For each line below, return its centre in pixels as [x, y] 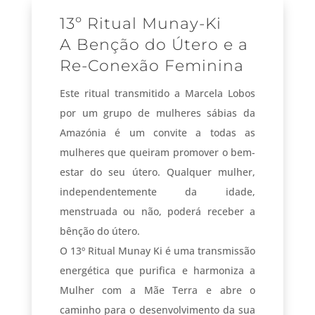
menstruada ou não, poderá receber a [157, 211]
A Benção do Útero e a [154, 44]
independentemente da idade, [157, 191]
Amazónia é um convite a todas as [157, 132]
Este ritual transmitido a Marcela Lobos [157, 93]
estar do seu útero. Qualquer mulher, [157, 172]
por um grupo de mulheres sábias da [157, 112]
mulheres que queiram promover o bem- [157, 152]
